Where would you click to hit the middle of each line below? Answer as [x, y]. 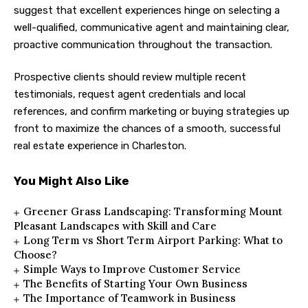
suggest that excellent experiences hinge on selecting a [147, 10]
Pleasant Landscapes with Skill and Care [115, 226]
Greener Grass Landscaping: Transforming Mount [153, 212]
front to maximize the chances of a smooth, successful [147, 129]
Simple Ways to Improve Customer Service [132, 269]
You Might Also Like [71, 181]
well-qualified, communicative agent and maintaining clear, [152, 27]
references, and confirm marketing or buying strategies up [152, 112]
